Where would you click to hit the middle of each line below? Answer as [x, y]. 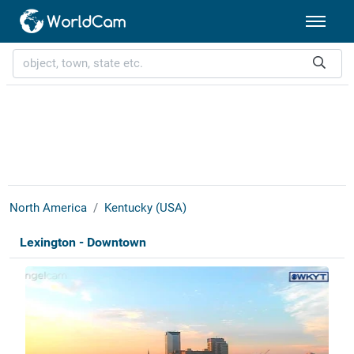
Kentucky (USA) [145, 208]
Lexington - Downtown [83, 243]
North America [48, 208]
